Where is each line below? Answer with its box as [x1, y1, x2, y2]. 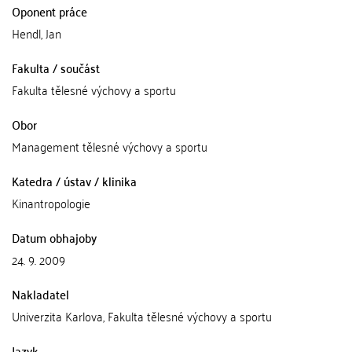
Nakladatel [12, 282, 69, 305]
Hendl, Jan [12, 21, 61, 44]
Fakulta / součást [12, 56, 100, 79]
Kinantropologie [12, 191, 90, 214]
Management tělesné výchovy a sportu [12, 134, 207, 157]
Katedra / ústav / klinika [12, 169, 137, 192]
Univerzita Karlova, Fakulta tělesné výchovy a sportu [12, 304, 272, 327]
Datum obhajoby [12, 225, 97, 248]
